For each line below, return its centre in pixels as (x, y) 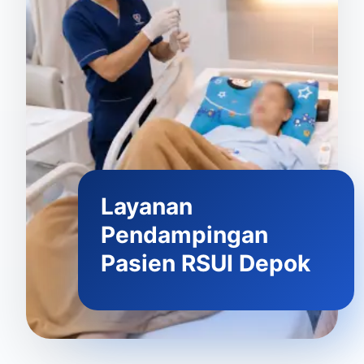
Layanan (146, 206)
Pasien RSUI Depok (205, 263)
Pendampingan (184, 234)
